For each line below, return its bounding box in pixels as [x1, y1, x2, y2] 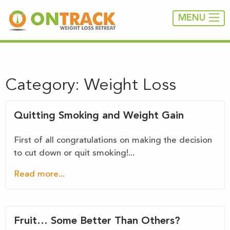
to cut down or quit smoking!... [14, 149, 135, 158]
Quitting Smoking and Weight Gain [14, 111, 184, 121]
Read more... [14, 170, 65, 179]
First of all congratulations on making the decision [14, 136, 212, 145]
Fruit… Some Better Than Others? [14, 216, 180, 226]
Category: [5, 78, 84, 94]
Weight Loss [84, 78, 176, 94]
